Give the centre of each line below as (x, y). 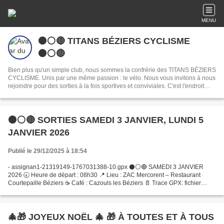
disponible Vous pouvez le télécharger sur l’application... (84, 191)
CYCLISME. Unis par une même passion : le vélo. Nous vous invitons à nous (25, 78)
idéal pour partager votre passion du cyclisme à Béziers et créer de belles (107, 94)
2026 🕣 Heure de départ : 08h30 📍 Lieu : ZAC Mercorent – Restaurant (104, 175)
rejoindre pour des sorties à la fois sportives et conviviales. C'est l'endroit (88, 86)
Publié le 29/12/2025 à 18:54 (47, 151)
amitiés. (18, 102)
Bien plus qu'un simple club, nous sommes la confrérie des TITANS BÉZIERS (112, 70)
